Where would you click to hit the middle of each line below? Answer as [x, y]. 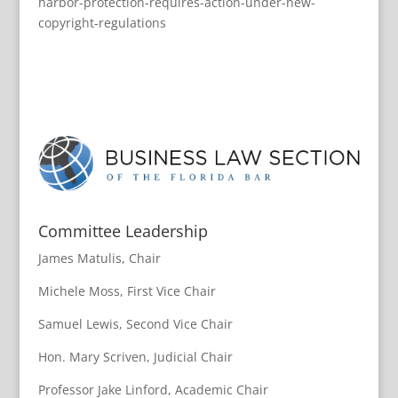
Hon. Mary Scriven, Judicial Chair [135, 356]
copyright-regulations [102, 23]
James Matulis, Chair [99, 258]
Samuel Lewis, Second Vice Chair [135, 323]
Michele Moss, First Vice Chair [127, 291]
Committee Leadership [123, 231]
